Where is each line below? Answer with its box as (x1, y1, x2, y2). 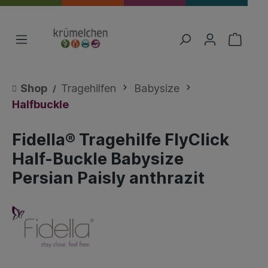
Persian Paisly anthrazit (12, 168, 205, 188)
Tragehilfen (61, 82, 116, 95)
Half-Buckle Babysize (12, 149, 184, 169)
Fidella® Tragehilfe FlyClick (12, 130, 229, 150)
